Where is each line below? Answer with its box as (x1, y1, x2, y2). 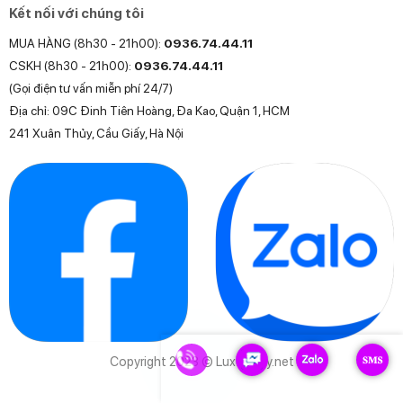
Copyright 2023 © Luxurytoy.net (109, 353, 294, 369)
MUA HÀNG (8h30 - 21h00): (8, 35, 164, 50)
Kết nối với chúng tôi (8, 5, 144, 22)
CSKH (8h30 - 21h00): (8, 58, 134, 73)
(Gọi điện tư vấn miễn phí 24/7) (8, 80, 173, 95)
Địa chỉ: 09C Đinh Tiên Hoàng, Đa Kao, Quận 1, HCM (8, 103, 290, 118)
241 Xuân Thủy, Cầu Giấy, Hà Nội (8, 125, 184, 140)
